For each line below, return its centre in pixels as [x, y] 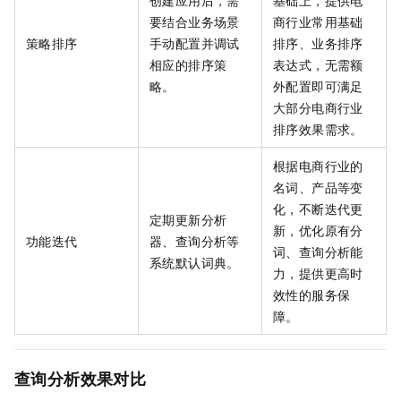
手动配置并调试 [195, 43]
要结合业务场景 [195, 22]
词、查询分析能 [318, 252]
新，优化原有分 [318, 230]
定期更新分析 [188, 220]
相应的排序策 [188, 65]
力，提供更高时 [318, 273]
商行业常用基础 [318, 22]
